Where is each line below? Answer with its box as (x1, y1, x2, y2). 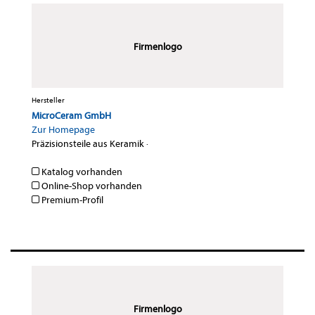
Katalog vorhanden (39, 166, 122, 179)
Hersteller (32, 96, 65, 105)
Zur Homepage (32, 124, 95, 136)
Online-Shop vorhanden (39, 180, 142, 193)
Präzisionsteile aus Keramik (32, 138, 144, 150)
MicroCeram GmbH (32, 110, 111, 122)
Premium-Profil (39, 194, 103, 207)
